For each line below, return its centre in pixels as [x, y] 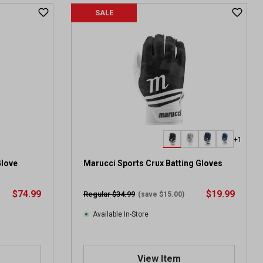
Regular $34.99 [109, 194]
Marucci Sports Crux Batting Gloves [153, 163]
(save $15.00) [161, 194]
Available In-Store [121, 214]
